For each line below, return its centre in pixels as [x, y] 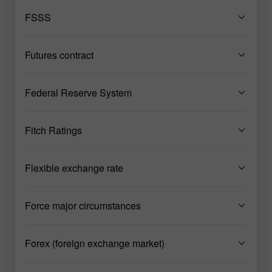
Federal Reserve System [78, 92]
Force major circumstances [83, 205]
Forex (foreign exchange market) [95, 243]
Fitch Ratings [53, 130]
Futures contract [59, 55]
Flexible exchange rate [74, 168]
